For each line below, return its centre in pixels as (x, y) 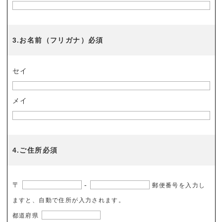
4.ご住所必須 (35, 150)
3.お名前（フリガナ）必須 (58, 40)
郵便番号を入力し (179, 185)
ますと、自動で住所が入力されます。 (69, 200)
